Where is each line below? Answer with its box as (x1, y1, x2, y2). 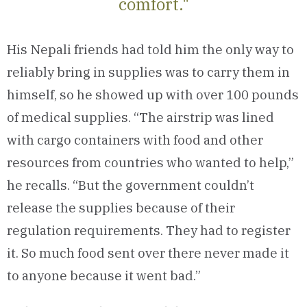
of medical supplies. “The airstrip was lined (7, 109, 274, 125)
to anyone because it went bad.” (7, 267, 201, 284)
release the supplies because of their (7, 199, 235, 216)
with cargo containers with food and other (7, 132, 263, 148)
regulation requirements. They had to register (7, 222, 291, 238)
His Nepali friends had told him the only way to (7, 41, 294, 58)
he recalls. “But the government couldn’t (7, 177, 254, 193)
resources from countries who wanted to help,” (7, 154, 294, 171)
